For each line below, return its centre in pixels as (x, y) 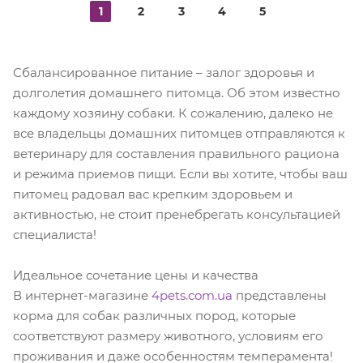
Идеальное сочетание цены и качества (136, 275)
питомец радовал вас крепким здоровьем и (153, 194)
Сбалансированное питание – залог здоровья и (164, 73)
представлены (280, 295)
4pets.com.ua (192, 295)
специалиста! (55, 235)
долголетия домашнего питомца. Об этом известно (177, 93)
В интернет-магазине (82, 295)
